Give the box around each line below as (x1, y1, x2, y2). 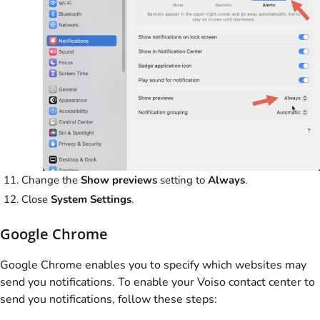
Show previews (81, 172, 157, 187)
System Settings (51, 191, 131, 206)
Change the (21, 172, 81, 187)
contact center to (226, 274, 315, 290)
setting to (157, 172, 208, 187)
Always (208, 172, 245, 187)
